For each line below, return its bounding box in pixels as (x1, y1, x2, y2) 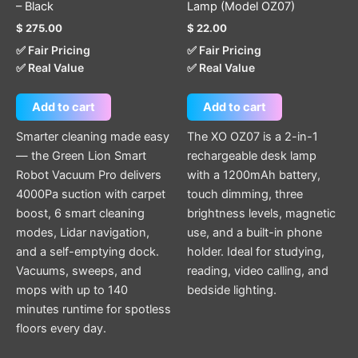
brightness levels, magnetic (187, 205, 336, 221)
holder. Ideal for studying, (187, 244, 324, 259)
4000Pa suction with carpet (16, 186, 165, 201)
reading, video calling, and (187, 263, 328, 278)
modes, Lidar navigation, (16, 225, 149, 240)
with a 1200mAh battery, (187, 167, 320, 182)
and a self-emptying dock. (16, 244, 159, 259)
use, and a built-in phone (187, 225, 322, 240)
